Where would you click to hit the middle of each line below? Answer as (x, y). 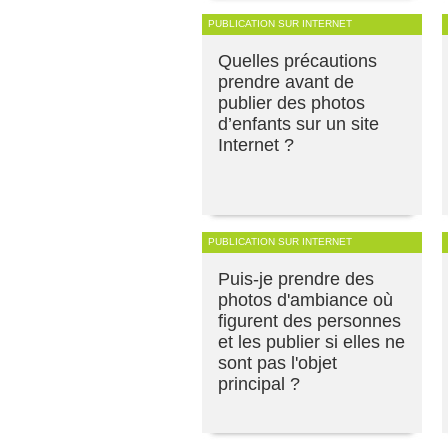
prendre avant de (286, 81)
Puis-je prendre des (296, 278)
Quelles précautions (297, 60)
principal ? (259, 383)
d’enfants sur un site (298, 123)
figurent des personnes (309, 320)
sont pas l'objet (277, 362)
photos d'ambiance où (305, 299)
